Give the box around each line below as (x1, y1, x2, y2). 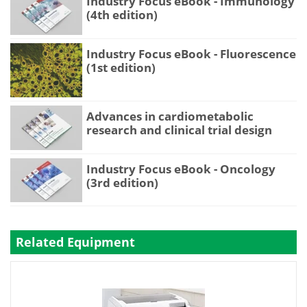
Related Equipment (16, 233, 135, 250)
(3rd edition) (86, 174, 158, 191)
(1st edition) (86, 59, 156, 75)
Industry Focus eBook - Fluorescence (86, 45, 296, 62)
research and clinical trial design (86, 122, 272, 138)
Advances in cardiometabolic (86, 108, 254, 125)
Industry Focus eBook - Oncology (86, 160, 275, 177)
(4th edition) (86, 7, 158, 23)
